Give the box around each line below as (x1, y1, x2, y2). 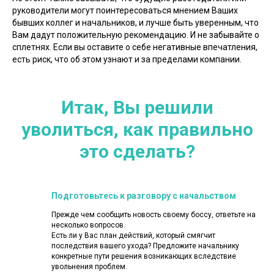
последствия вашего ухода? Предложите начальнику (51, 241, 239, 250)
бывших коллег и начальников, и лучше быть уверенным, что (12, 17, 259, 28)
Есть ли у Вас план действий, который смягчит (51, 231, 215, 240)
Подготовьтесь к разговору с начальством (51, 190, 236, 201)
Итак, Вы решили (61, 96, 213, 118)
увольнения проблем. (51, 262, 127, 271)
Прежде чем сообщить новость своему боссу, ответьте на (51, 210, 256, 219)
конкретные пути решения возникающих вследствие (51, 251, 236, 261)
